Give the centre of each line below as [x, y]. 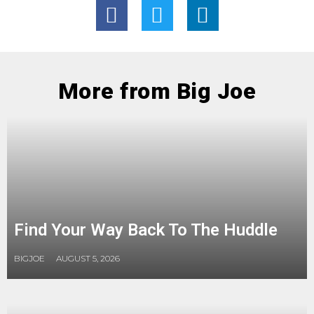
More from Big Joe [157, 91]
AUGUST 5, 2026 [88, 258]
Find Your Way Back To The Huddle [146, 230]
